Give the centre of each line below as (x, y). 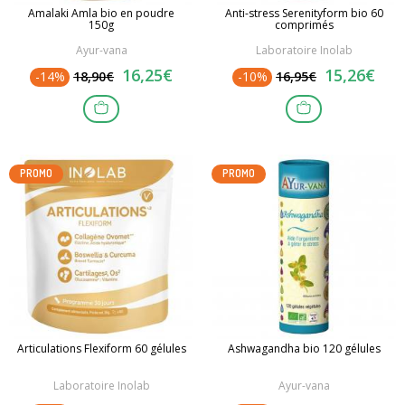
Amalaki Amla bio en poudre (101, 13)
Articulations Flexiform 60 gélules (101, 349)
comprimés (304, 24)
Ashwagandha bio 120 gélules (304, 349)
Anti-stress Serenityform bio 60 (304, 13)
